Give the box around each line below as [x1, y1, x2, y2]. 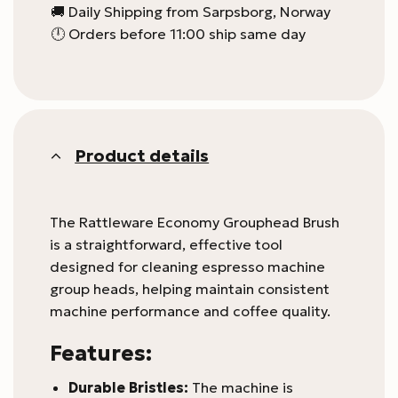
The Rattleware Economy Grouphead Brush [50, 213, 339, 231]
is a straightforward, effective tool [50, 235, 283, 253]
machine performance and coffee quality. [50, 302, 330, 320]
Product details [75, 144, 210, 166]
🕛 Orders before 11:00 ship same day [50, 24, 306, 43]
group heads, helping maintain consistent [50, 280, 330, 298]
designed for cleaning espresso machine [50, 258, 325, 275]
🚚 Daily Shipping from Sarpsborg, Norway [50, 2, 330, 20]
